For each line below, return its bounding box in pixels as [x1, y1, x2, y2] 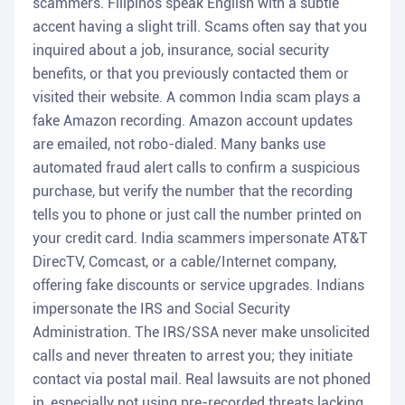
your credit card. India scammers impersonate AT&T [33, 230, 368, 248]
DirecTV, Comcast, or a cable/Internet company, [33, 253, 336, 271]
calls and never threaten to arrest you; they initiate [33, 347, 353, 365]
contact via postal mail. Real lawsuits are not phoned [33, 371, 371, 389]
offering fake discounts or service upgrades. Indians [33, 277, 364, 295]
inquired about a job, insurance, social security [33, 42, 329, 60]
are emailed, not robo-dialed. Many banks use [33, 136, 325, 154]
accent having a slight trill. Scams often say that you [33, 18, 367, 36]
